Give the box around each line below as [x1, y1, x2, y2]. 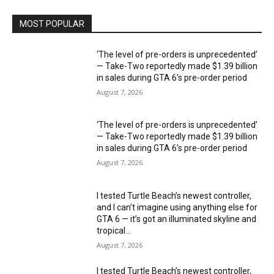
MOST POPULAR [20, 18, 84, 29]
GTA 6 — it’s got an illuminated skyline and [97, 214, 257, 224]
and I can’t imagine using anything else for [97, 202, 258, 213]
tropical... [97, 226, 131, 236]
